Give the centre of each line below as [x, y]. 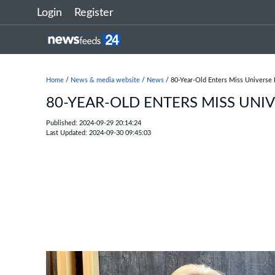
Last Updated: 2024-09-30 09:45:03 [99, 133]
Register [94, 13]
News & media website [105, 80]
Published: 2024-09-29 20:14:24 [94, 123]
